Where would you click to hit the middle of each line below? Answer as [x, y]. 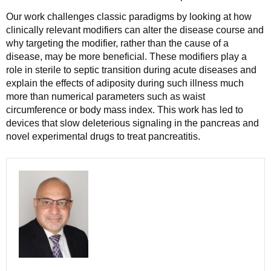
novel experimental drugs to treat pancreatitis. [103, 137]
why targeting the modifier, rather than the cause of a [117, 44]
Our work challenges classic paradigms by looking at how [129, 17]
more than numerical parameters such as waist [106, 97]
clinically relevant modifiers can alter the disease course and [135, 30]
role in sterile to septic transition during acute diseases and [131, 70]
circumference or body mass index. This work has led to [125, 110]
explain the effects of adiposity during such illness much [125, 83]
